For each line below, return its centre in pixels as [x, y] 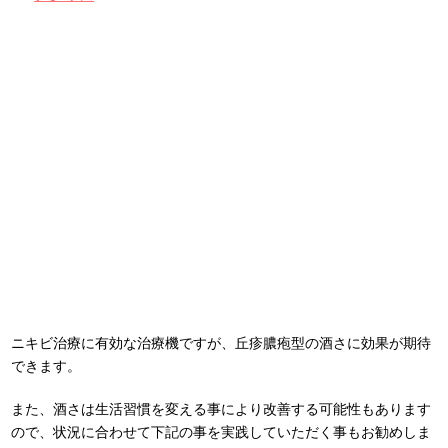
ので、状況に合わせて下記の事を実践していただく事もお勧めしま [221, 432]
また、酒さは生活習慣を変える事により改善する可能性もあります [221, 409]
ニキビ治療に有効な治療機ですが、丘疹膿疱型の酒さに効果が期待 [221, 343]
